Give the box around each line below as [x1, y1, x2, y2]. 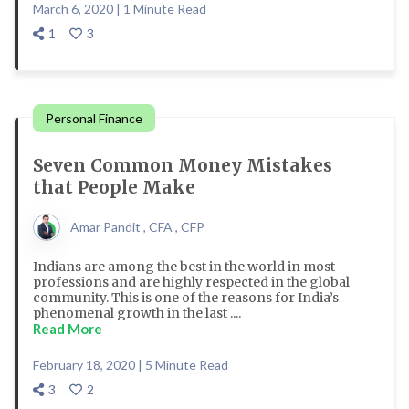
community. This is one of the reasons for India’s [33, 289, 339, 306]
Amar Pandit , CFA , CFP [70, 219, 204, 235]
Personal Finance [46, 110, 142, 126]
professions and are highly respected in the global [33, 274, 350, 290]
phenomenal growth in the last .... [33, 305, 241, 321]
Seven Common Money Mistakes [33, 154, 332, 176]
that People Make [33, 176, 195, 198]
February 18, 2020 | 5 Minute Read [33, 357, 228, 372]
